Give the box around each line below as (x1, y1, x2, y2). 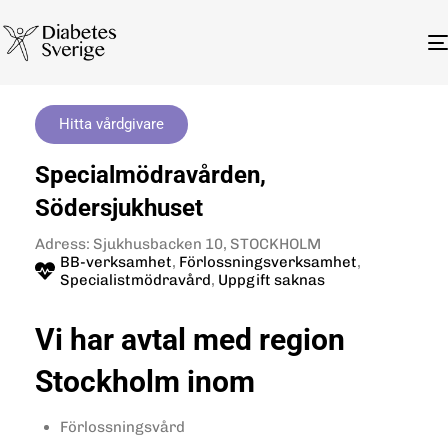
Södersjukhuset (35, 193, 203, 222)
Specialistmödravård (60, 270, 211, 289)
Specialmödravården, (35, 160, 266, 189)
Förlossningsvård (60, 417, 185, 436)
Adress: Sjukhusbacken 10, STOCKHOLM (35, 234, 321, 253)
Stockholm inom (35, 363, 255, 399)
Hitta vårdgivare (59, 114, 164, 133)
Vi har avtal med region (35, 321, 345, 357)
